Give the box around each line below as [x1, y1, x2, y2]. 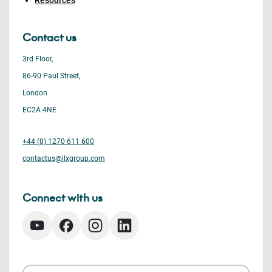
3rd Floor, [22, 55, 53, 63]
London [22, 89, 47, 97]
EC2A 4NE [22, 106, 56, 114]
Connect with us [22, 191, 103, 205]
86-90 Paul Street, [22, 72, 80, 80]
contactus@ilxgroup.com [22, 154, 105, 163]
